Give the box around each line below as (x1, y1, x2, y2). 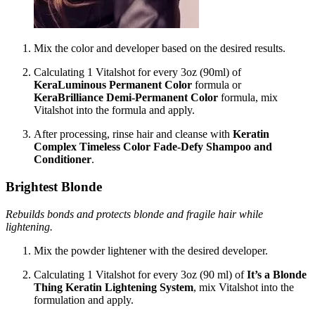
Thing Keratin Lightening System (34, 281, 193, 293)
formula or (192, 79, 241, 91)
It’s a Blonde (247, 268, 307, 281)
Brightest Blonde (6, 179, 102, 194)
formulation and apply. (34, 293, 134, 306)
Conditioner (34, 153, 91, 166)
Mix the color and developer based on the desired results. (34, 42, 285, 55)
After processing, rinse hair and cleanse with (34, 128, 233, 141)
